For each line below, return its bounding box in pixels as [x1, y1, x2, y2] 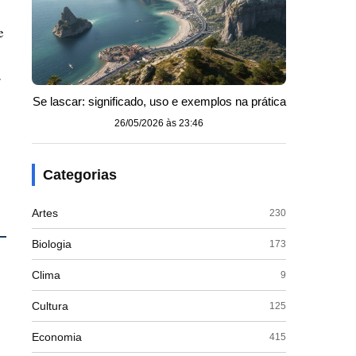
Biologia [32, 238, 72, 250]
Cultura [32, 300, 68, 312]
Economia [32, 331, 82, 343]
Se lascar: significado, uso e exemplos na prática [32, 95, 286, 108]
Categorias [43, 167, 117, 183]
